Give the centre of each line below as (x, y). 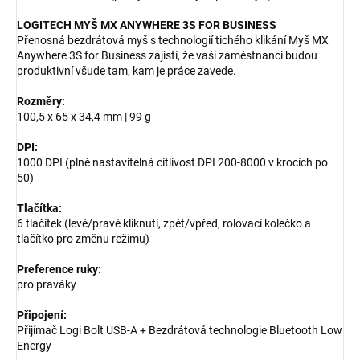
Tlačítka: (39, 208)
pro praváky (47, 284)
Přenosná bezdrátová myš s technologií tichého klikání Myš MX (173, 40)
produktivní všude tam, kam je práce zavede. (127, 70)
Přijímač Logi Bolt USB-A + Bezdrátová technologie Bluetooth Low (180, 330)
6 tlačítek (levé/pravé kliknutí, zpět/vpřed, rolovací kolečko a (164, 223)
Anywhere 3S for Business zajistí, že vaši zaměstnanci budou (167, 55)
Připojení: (42, 315)
